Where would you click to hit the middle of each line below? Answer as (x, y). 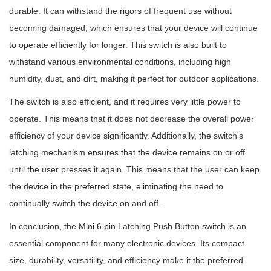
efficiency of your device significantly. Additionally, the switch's (126, 135)
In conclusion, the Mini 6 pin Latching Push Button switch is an (128, 226)
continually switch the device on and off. (85, 203)
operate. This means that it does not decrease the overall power (132, 119)
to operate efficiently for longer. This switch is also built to (118, 45)
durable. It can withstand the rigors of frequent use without (120, 11)
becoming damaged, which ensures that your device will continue (133, 28)
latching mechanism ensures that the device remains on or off (127, 152)
